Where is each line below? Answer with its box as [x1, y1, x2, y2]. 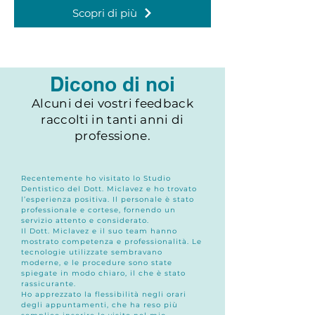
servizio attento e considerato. [21, 216, 149, 225]
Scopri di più [72, 6, 137, 20]
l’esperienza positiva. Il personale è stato [21, 195, 194, 204]
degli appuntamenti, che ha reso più [21, 300, 178, 309]
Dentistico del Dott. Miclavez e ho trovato [21, 184, 197, 193]
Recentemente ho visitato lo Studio [21, 174, 171, 183]
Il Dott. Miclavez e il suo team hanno [21, 226, 177, 236]
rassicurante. [21, 279, 76, 288]
